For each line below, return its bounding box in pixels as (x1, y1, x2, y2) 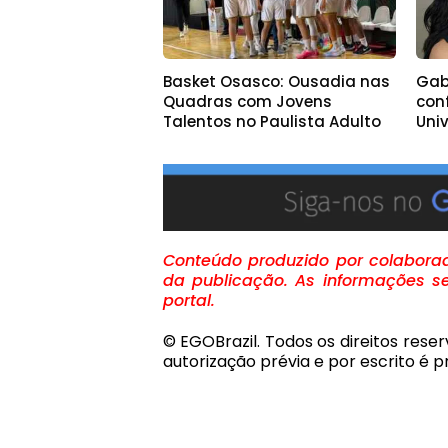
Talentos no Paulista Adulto (162, 110, 381, 132)
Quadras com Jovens (162, 90, 332, 112)
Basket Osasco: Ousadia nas (162, 70, 390, 92)
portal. (162, 289, 215, 313)
